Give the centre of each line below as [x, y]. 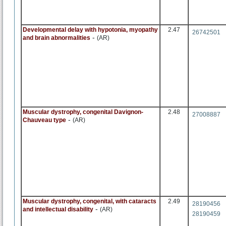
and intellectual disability [58, 209]
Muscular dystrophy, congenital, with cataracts [90, 201]
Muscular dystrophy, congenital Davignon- [83, 112]
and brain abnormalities [56, 38]
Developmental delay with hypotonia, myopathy [90, 30]
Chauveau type [44, 120]
